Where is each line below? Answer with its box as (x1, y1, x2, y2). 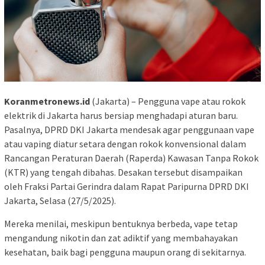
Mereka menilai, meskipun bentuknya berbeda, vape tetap (4, 217, 238, 230)
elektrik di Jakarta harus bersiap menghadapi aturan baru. (4, 109, 238, 121)
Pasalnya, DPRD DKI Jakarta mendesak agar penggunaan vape (4, 123, 254, 135)
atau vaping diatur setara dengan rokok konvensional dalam (4, 137, 246, 150)
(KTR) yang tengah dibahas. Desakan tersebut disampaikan (4, 166, 243, 178)
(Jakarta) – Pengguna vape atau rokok (90, 95, 245, 107)
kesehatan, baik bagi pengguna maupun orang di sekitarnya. (4, 245, 246, 258)
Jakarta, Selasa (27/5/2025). (4, 194, 116, 206)
